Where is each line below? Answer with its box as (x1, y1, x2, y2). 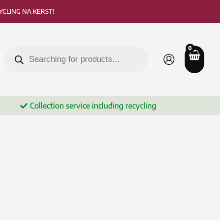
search (4, 48, 26, 58)
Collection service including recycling (29, 101, 156, 111)
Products (4, 40, 35, 50)
